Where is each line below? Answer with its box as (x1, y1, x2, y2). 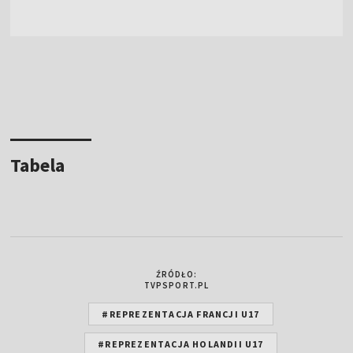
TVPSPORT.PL (143, 279, 210, 291)
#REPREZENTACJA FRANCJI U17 (102, 307, 260, 320)
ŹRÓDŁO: (155, 268, 198, 280)
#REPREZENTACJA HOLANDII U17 (98, 337, 264, 350)
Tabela (10, 152, 65, 177)
